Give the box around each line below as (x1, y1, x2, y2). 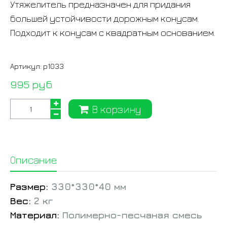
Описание (10, 154, 57, 167)
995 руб (10, 78, 52, 91)
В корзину (92, 102, 141, 116)
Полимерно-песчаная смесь (62, 209, 202, 221)
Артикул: (10, 62, 42, 71)
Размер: (10, 181, 51, 193)
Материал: (10, 209, 62, 221)
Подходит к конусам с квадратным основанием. (10, 27, 215, 39)
